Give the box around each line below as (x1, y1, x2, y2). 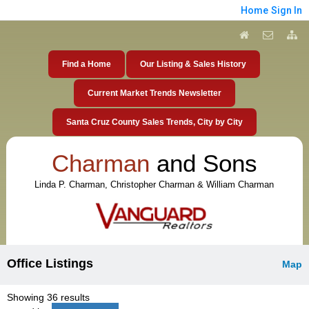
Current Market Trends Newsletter (87, 88, 221, 98)
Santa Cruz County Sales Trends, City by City (66, 117, 243, 127)
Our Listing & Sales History (140, 59, 247, 69)
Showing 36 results (7, 291, 90, 303)
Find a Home (62, 59, 112, 69)
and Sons (149, 150, 257, 177)
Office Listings (7, 256, 93, 270)
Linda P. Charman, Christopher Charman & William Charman (34, 179, 275, 190)
